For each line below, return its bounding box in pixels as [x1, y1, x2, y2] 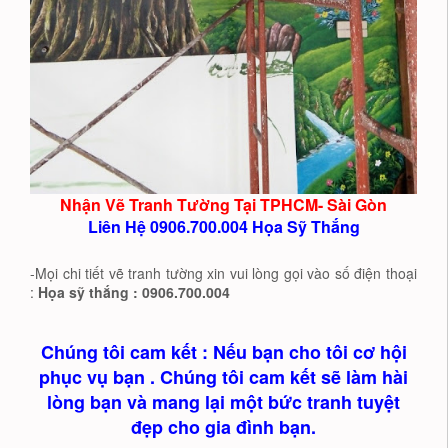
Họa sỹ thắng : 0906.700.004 [38, 281, 230, 302]
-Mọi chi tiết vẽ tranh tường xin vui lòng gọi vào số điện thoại [30, 262, 417, 283]
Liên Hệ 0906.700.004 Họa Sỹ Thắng [87, 214, 360, 238]
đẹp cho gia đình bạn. [131, 413, 316, 440]
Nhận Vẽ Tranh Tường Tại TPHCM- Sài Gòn [60, 192, 387, 216]
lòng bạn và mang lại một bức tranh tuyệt [47, 388, 400, 415]
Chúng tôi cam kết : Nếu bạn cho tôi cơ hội [40, 338, 407, 365]
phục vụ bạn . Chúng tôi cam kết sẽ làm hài [39, 363, 408, 390]
